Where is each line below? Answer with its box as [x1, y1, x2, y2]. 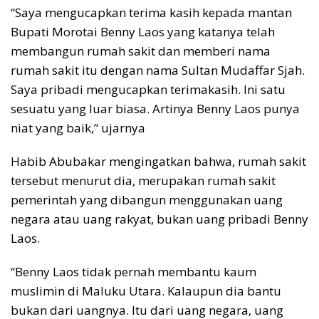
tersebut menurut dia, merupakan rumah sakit [11, 172, 276, 189]
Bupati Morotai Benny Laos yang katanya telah [11, 23, 275, 41]
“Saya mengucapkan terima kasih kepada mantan [11, 4, 292, 21]
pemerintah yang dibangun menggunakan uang [11, 192, 283, 209]
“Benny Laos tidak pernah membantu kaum [11, 263, 256, 281]
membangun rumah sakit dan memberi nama [11, 43, 271, 60]
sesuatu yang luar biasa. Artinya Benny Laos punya [11, 100, 300, 117]
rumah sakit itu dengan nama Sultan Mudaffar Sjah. [11, 62, 305, 79]
